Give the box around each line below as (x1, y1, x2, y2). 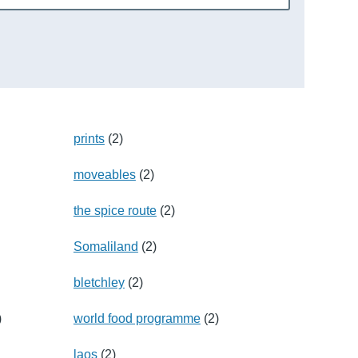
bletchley (73, 275, 125, 289)
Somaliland (73, 239, 138, 253)
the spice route (73, 203, 157, 217)
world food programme (73, 311, 201, 325)
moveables (73, 167, 136, 181)
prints (73, 131, 105, 145)
